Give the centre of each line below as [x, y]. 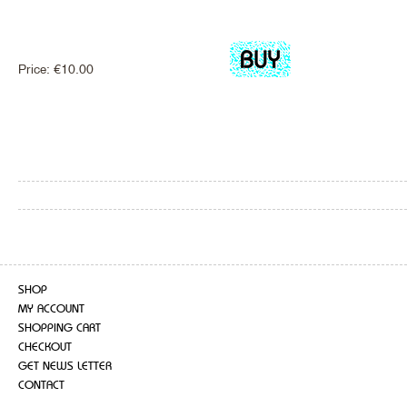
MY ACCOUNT [51, 309]
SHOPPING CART [60, 328]
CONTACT [41, 385]
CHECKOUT [45, 347]
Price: [36, 69]
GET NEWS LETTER [65, 366]
